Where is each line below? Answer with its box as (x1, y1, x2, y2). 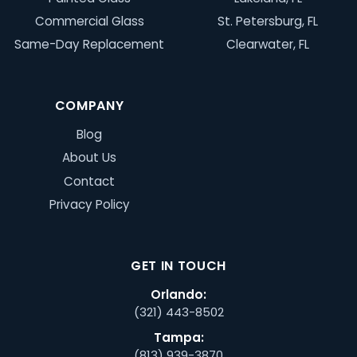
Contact (64, 172, 115, 190)
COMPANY (54, 96, 124, 116)
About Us (62, 149, 116, 167)
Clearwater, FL (226, 36, 309, 53)
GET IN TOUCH (131, 256, 226, 275)
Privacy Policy (49, 195, 130, 213)
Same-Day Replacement (14, 36, 164, 53)
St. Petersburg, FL (218, 12, 318, 29)
